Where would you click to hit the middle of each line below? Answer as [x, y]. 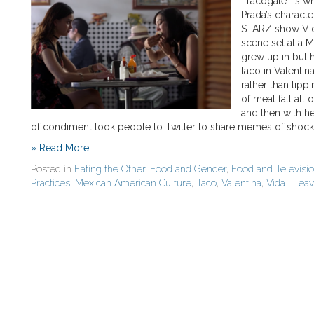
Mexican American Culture [133, 183]
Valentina [241, 183]
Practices [50, 183]
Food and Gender [188, 169]
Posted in [53, 169]
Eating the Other [110, 169]
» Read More [60, 148]
